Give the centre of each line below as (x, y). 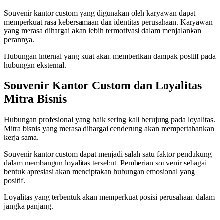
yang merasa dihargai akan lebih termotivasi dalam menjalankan (103, 30)
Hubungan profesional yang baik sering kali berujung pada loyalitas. (110, 120)
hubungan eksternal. (35, 65)
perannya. (19, 39)
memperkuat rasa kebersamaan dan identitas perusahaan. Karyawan (108, 22)
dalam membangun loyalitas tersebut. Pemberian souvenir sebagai (105, 163)
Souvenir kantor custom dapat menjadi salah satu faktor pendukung (108, 154)
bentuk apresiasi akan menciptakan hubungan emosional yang (99, 172)
